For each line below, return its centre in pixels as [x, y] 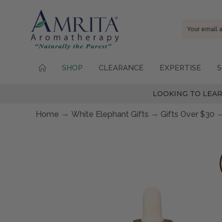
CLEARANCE [121, 68]
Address [196, 35]
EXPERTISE [180, 68]
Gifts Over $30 [188, 114]
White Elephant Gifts [110, 114]
